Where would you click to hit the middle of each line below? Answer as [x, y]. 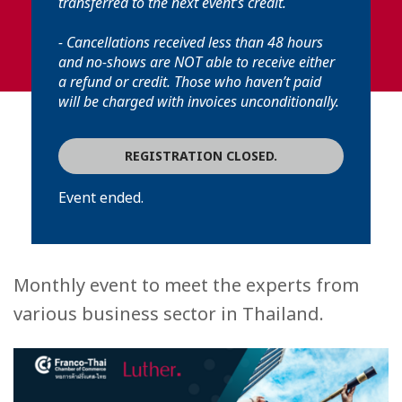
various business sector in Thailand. [169, 314]
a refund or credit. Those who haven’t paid [190, 82]
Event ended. [101, 197]
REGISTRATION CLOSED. [201, 156]
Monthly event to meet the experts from [186, 285]
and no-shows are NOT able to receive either [197, 62]
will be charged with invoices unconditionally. [199, 101]
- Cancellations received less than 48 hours [191, 42]
